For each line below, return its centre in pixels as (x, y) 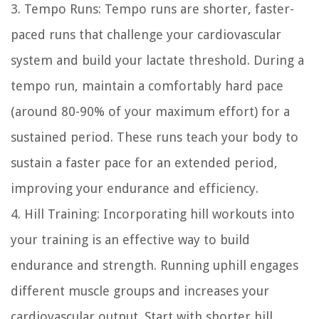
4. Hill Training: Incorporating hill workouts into (153, 214)
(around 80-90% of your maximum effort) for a (150, 112)
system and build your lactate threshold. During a (157, 61)
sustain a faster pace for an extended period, (144, 163)
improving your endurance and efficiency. (135, 189)
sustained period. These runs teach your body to (155, 137)
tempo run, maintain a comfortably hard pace (147, 86)
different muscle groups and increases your (140, 291)
